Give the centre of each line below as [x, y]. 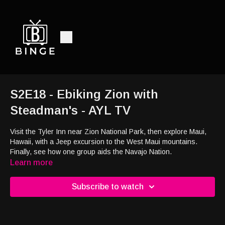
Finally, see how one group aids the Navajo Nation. [91, 152]
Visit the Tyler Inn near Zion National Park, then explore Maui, [108, 132]
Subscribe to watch [107, 187]
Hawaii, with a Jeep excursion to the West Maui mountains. [104, 142]
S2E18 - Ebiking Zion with [84, 94]
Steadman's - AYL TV [70, 110]
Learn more [31, 162]
